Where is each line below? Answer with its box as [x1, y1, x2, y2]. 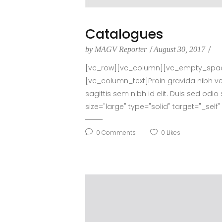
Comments [100, 128, 136, 137]
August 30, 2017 [154, 45, 207, 54]
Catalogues [85, 25, 164, 44]
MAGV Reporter [93, 45, 149, 54]
